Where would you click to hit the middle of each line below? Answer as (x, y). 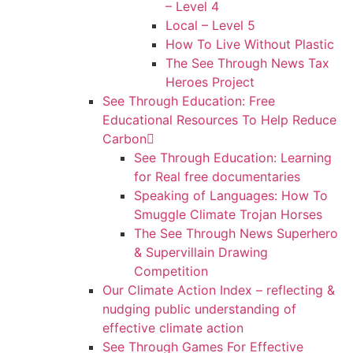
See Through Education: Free (189, 101)
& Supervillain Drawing (201, 252)
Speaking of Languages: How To (231, 195)
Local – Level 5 (210, 25)
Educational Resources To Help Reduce (219, 120)
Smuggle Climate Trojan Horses (228, 214)
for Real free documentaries (217, 176)
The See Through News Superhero (236, 233)
